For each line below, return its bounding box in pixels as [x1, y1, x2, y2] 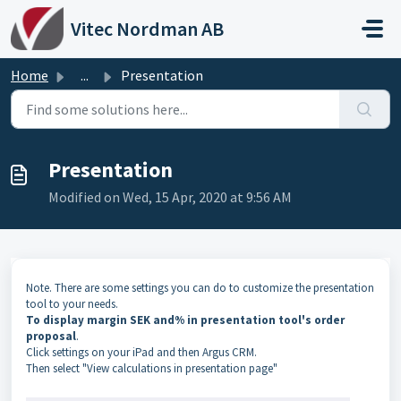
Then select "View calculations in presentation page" [26, 361, 277, 376]
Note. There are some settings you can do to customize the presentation [26, 280, 374, 295]
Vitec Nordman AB [70, 16, 224, 41]
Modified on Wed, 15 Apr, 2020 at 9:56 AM [48, 188, 292, 206]
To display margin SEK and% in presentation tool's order [26, 312, 345, 328]
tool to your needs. [26, 296, 118, 311]
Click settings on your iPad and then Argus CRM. [26, 345, 257, 360]
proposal [26, 328, 76, 344]
